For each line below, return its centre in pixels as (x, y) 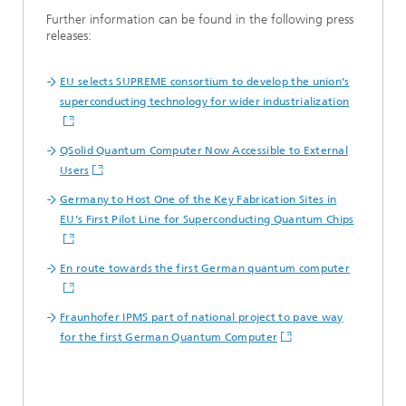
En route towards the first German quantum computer (205, 269)
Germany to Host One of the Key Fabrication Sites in (198, 200)
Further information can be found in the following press (200, 20)
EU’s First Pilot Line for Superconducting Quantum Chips (207, 220)
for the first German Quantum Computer (169, 338)
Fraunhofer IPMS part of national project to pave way (202, 318)
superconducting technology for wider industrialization (205, 102)
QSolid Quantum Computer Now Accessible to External (204, 151)
